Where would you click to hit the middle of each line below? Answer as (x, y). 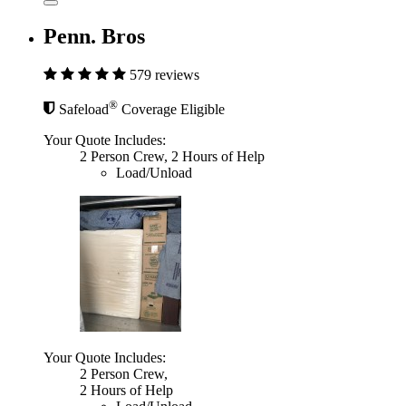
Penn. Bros (94, 36)
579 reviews (164, 74)
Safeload (84, 109)
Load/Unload (154, 172)
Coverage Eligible (171, 109)
